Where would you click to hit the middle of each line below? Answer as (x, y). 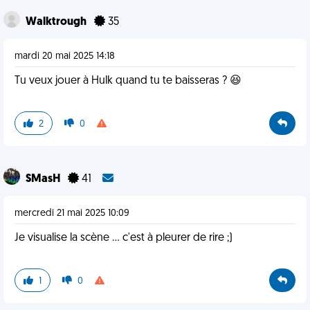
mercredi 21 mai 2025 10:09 (72, 213)
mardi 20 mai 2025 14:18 (65, 56)
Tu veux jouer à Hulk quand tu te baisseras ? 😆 (128, 81)
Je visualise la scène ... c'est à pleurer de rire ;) (124, 238)
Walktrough (57, 22)
